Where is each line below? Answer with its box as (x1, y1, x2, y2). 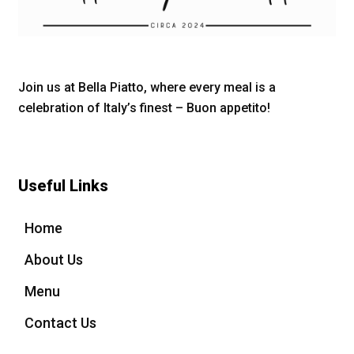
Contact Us (24, 314, 97, 331)
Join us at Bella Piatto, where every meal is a (18, 80, 277, 95)
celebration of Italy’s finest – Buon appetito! (18, 100, 271, 115)
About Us (24, 251, 84, 268)
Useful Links (18, 176, 109, 195)
